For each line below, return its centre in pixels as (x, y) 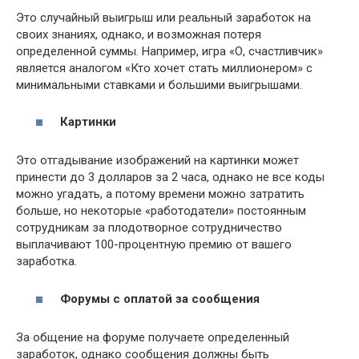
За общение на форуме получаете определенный (153, 337)
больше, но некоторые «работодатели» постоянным (161, 211)
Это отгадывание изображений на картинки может (157, 161)
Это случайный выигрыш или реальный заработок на (163, 17)
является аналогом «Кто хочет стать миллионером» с (164, 68)
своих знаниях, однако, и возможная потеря (139, 34)
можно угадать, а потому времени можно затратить (160, 194)
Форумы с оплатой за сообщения (160, 298)
